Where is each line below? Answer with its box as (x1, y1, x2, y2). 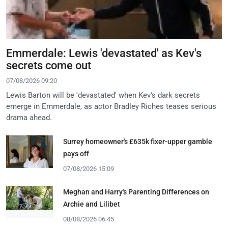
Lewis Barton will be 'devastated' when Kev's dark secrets (6, 90, 200, 100)
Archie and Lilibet (63, 199, 120, 208)
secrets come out (6, 59, 91, 72)
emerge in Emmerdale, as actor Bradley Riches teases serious (6, 101, 216, 111)
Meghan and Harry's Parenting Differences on (63, 187, 209, 196)
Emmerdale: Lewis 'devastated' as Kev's (6, 46, 202, 60)
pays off (63, 149, 89, 158)
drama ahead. (6, 112, 52, 122)
